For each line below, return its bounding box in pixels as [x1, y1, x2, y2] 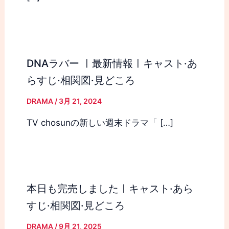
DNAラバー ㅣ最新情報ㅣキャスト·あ [26, 57, 197, 70]
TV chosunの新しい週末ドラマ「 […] [26, 117, 173, 128]
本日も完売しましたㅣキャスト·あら [26, 182, 193, 195]
